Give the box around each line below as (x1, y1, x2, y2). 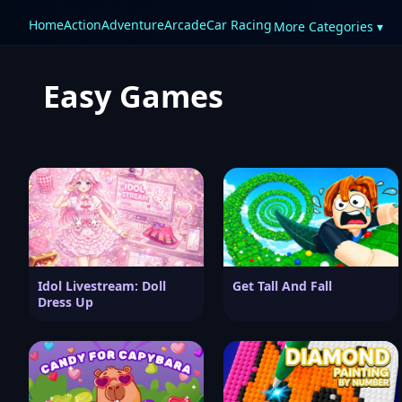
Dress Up (38, 293, 93, 310)
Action (64, 16, 101, 33)
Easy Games (43, 75, 223, 117)
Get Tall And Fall (232, 276, 332, 294)
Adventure (101, 16, 164, 33)
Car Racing (206, 16, 272, 33)
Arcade (164, 16, 206, 33)
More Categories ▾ (274, 18, 383, 35)
